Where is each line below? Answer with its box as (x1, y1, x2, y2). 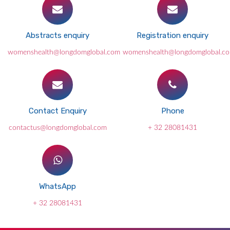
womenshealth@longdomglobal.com (8, 49, 120, 56)
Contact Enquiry (28, 106, 87, 116)
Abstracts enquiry (26, 31, 89, 40)
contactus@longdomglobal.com (8, 124, 107, 131)
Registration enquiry (137, 31, 208, 40)
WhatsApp (39, 182, 76, 191)
